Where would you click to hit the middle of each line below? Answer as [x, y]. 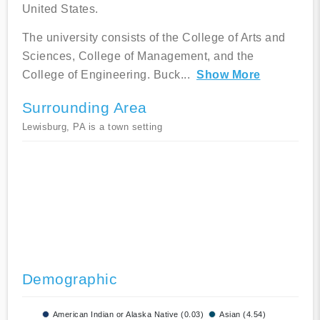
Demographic [69, 279]
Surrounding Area [84, 108]
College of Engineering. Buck [101, 75]
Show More [229, 75]
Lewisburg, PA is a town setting [92, 127]
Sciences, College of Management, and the [138, 56]
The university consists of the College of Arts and [154, 38]
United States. [60, 9]
